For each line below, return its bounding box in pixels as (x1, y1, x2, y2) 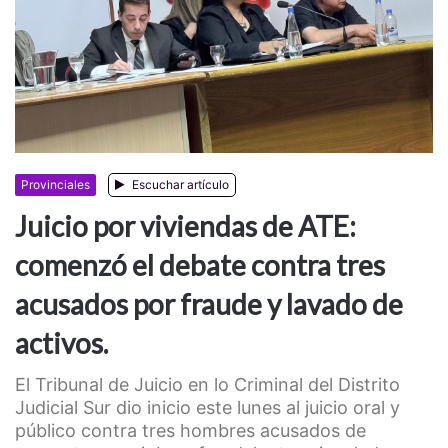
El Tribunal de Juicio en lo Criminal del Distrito (15, 374, 400, 396)
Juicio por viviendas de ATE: (15, 209, 356, 244)
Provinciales (21, 177, 90, 193)
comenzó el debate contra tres (15, 248, 385, 283)
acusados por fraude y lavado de (15, 287, 403, 322)
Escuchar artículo (129, 177, 229, 193)
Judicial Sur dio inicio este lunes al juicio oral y (15, 397, 400, 419)
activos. (15, 326, 108, 361)
